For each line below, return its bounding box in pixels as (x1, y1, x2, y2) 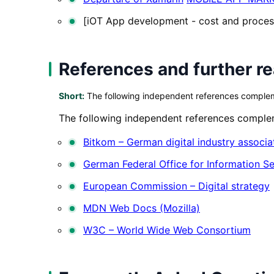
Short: (59, 90, 84, 101)
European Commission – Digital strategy (83, 179, 270, 192)
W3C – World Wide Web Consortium (83, 223, 251, 236)
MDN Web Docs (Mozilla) (83, 201, 200, 214)
